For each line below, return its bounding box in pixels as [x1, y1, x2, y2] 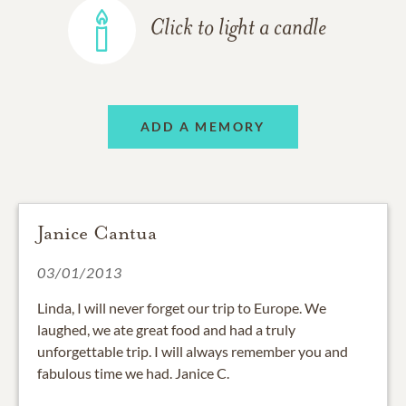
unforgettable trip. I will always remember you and [37, 342, 348, 360]
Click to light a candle [150, 17, 326, 42]
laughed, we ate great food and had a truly [37, 320, 295, 338]
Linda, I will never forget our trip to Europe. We [37, 298, 326, 316]
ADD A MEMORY [140, 119, 266, 135]
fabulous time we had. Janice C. [37, 363, 229, 382]
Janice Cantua [37, 220, 157, 245]
